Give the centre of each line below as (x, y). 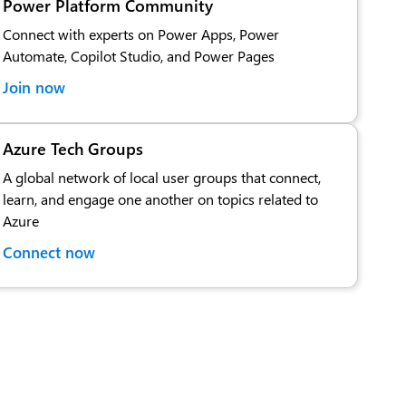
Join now (34, 87)
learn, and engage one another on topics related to (161, 198)
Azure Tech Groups (73, 148)
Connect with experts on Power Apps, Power (141, 34)
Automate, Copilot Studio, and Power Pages (139, 55)
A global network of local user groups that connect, (162, 177)
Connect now (49, 251)
